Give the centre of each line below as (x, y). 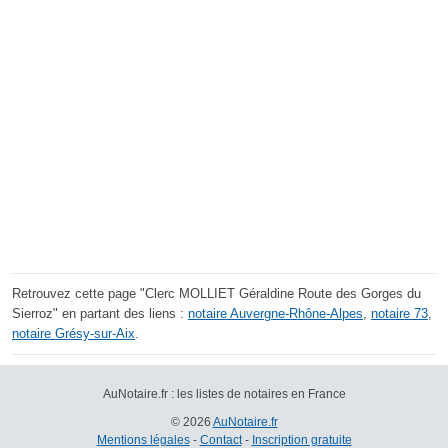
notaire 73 (399, 314)
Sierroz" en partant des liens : (100, 314)
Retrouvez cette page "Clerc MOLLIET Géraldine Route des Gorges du (216, 294)
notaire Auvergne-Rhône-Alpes (275, 314)
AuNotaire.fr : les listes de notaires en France (224, 394)
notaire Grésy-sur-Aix (73, 334)
